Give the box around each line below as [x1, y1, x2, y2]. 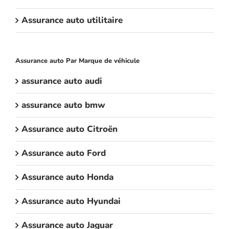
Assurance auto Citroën [21, 123, 118, 135]
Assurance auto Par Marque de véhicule [15, 56, 140, 65]
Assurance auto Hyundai [21, 195, 121, 208]
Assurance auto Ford [21, 147, 106, 159]
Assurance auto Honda [21, 171, 113, 184]
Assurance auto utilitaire [21, 14, 123, 26]
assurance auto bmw [21, 99, 105, 111]
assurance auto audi [21, 75, 102, 87]
